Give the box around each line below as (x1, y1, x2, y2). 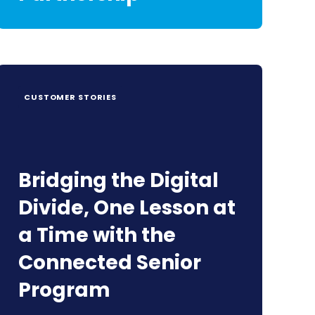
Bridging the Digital (18, 167, 219, 194)
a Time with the (18, 221, 176, 249)
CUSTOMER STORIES (24, 91, 117, 103)
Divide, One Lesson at (18, 194, 236, 221)
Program (18, 276, 110, 304)
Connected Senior (18, 249, 201, 276)
